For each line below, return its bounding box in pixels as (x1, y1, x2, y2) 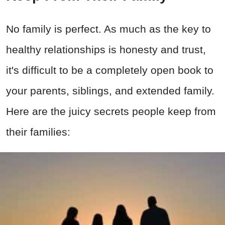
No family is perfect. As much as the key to (6, 23, 211, 35)
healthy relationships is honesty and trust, (6, 43, 206, 55)
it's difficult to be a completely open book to (6, 64, 213, 76)
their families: (6, 126, 70, 138)
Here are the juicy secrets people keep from (6, 105, 216, 117)
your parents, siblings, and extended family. (6, 84, 214, 96)
